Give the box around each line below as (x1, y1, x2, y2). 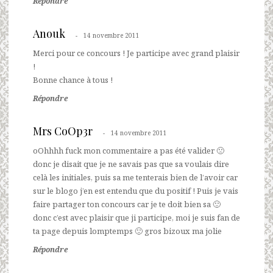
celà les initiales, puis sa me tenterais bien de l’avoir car (33, 171, 238, 183)
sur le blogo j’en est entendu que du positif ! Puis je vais (33, 185, 238, 196)
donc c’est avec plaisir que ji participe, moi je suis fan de (33, 211, 240, 223)
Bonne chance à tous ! (33, 74, 113, 85)
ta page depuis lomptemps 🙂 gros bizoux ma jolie (33, 225, 222, 236)
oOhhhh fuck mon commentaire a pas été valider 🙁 (33, 144, 224, 156)
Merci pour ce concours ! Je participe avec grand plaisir (33, 47, 239, 58)
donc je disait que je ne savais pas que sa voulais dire (33, 158, 229, 169)
